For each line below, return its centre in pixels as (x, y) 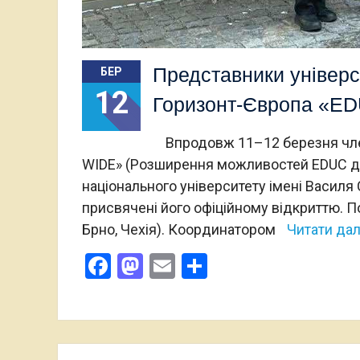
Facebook (164, 266)
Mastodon (200, 266)
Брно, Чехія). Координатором (180, 229)
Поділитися (275, 266)
